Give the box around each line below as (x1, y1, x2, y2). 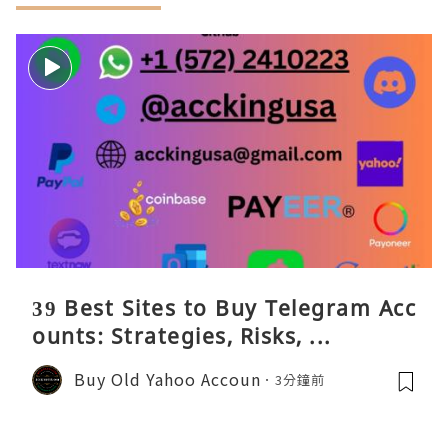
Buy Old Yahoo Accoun (74, 367, 261, 392)
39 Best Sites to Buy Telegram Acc (32, 293, 416, 322)
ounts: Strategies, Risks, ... (32, 321, 332, 350)
